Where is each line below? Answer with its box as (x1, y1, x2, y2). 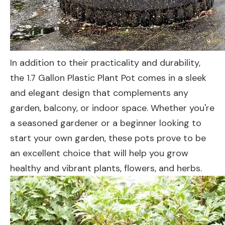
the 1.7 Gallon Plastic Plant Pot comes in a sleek (10, 72, 206, 84)
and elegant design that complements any (10, 87, 188, 99)
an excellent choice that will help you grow (10, 147, 188, 159)
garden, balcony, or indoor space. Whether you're (10, 102, 214, 114)
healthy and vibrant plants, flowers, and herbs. (10, 162, 202, 174)
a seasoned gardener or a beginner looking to (10, 117, 201, 129)
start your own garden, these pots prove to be (10, 132, 206, 144)
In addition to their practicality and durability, (10, 57, 200, 69)
